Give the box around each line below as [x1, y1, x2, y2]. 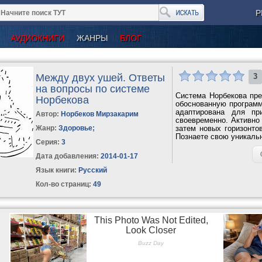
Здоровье [58, 123, 93, 132]
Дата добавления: [36, 151, 99, 160]
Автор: [36, 109, 61, 118]
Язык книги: [36, 166, 77, 174]
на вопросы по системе [36, 82, 150, 95]
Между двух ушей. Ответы [36, 71, 166, 84]
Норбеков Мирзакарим [61, 109, 139, 118]
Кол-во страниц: [36, 180, 92, 188]
